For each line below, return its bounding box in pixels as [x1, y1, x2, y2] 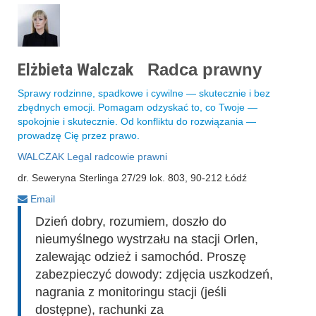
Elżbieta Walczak [18, 60, 138, 80]
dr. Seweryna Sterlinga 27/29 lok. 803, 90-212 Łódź [18, 172, 247, 183]
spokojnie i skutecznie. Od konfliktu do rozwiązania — [18, 116, 256, 127]
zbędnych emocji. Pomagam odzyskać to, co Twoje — [18, 102, 257, 113]
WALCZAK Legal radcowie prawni [18, 151, 167, 162]
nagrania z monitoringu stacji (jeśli [35, 285, 226, 299]
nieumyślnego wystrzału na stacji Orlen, [35, 232, 258, 246]
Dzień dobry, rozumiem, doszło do [35, 214, 226, 229]
